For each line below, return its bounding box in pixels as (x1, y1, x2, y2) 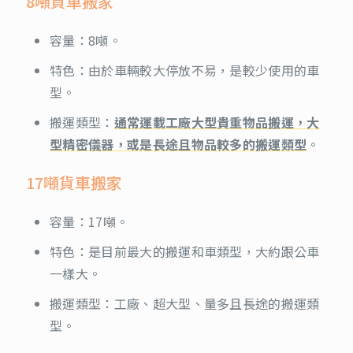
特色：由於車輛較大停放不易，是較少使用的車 (50, 60, 320, 80)
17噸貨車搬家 (26, 170, 122, 194)
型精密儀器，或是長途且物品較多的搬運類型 (50, 134, 307, 154)
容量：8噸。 (50, 30, 121, 50)
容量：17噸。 (50, 211, 129, 231)
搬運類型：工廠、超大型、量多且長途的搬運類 (50, 293, 320, 313)
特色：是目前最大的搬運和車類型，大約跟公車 (50, 241, 320, 261)
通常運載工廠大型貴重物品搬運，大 (113, 112, 320, 132)
